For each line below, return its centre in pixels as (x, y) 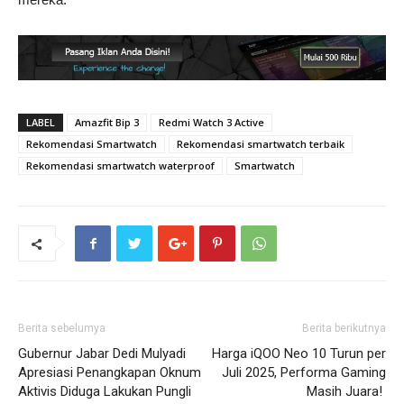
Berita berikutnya (344, 328)
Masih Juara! (346, 391)
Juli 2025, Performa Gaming (304, 372)
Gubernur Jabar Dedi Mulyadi (102, 353)
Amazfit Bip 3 (107, 122)
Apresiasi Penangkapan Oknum (110, 372)
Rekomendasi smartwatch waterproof (120, 165)
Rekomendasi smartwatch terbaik (261, 143)
